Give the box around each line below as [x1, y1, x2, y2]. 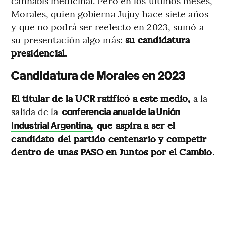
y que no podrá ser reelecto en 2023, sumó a [11, 20, 204, 33]
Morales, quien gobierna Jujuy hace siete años [11, 7, 208, 20]
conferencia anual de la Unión [62, 106, 181, 118]
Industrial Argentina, [11, 120, 93, 131]
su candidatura [125, 33, 190, 46]
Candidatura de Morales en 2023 [11, 68, 186, 83]
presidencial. [11, 46, 67, 59]
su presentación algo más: [11, 33, 125, 46]
